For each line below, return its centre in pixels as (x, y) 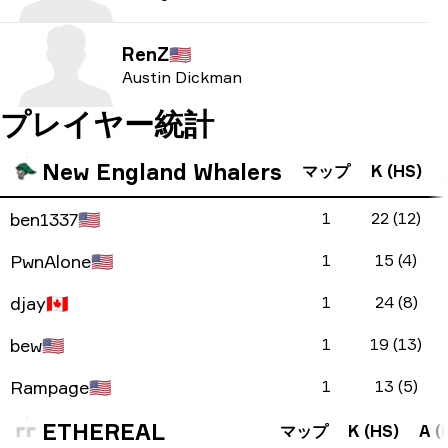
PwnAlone (50, 261)
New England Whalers (162, 171)
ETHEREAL (103, 431)
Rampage (49, 387)
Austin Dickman (182, 77)
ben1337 (44, 219)
